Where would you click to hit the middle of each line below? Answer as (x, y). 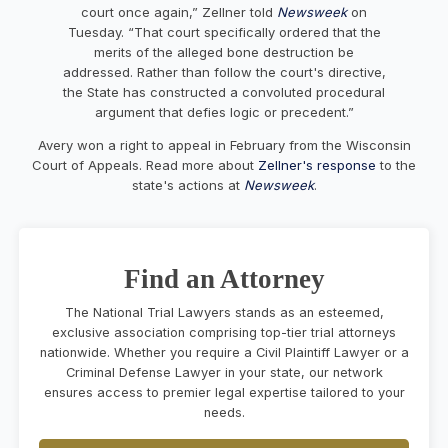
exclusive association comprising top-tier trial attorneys (224, 332)
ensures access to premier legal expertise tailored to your (224, 392)
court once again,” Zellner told (179, 11)
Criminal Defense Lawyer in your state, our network (224, 372)
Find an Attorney (224, 278)
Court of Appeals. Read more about (145, 164)
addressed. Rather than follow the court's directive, (224, 71)
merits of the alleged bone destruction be (224, 51)
